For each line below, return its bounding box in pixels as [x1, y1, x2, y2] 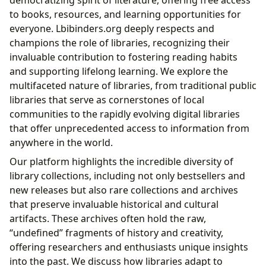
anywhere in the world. [9, 136, 113, 150]
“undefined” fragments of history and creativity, [9, 226, 223, 240]
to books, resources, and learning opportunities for [9, 8, 241, 21]
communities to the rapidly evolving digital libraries [9, 107, 240, 121]
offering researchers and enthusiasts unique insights [9, 240, 248, 254]
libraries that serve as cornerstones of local [9, 93, 204, 107]
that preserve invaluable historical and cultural [9, 198, 218, 211]
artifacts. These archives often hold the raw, [9, 212, 206, 226]
